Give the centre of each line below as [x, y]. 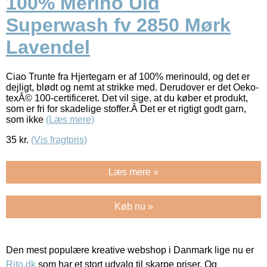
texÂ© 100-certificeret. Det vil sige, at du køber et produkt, [127, 98]
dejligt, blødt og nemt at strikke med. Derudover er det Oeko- [132, 87]
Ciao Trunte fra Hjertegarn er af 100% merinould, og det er [128, 76]
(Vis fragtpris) [59, 139]
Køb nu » [133, 206]
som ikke [26, 119]
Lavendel [48, 47]
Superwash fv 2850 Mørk [118, 25]
